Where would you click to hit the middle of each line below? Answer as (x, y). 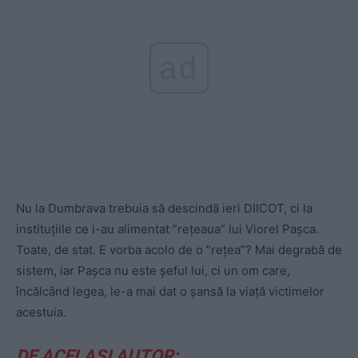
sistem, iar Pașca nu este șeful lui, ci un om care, (153, 270)
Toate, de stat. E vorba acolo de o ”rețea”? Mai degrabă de (179, 249)
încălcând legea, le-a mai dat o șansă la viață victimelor (170, 291)
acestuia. (41, 312)
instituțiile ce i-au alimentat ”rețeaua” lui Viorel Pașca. (167, 229)
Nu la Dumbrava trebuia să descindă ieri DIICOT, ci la (164, 208)
